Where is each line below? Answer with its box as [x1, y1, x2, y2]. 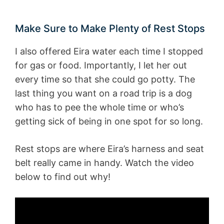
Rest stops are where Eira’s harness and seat [15, 143, 204, 154]
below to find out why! [15, 171, 110, 182]
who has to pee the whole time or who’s [15, 101, 184, 112]
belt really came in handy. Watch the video [15, 157, 194, 168]
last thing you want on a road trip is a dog [15, 87, 192, 98]
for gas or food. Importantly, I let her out [15, 59, 187, 70]
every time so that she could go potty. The [15, 73, 195, 84]
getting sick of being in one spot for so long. [15, 115, 203, 126]
